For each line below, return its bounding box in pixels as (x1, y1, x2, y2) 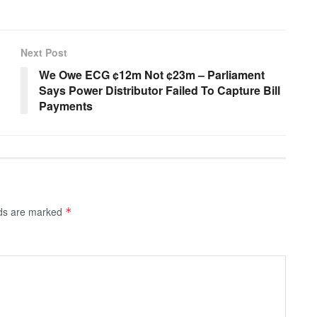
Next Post (21, 45, 67, 60)
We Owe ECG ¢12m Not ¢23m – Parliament (39, 67, 265, 83)
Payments (39, 98, 93, 115)
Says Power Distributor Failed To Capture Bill (39, 82, 280, 99)
